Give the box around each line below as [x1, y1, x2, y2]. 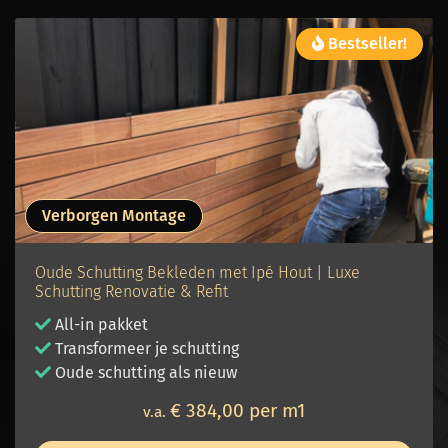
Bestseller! [324, 34, 407, 54]
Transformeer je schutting [51, 339, 239, 359]
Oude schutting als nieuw [51, 363, 237, 383]
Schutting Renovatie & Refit [35, 282, 228, 302]
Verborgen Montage [42, 206, 186, 226]
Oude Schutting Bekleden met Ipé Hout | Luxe [35, 263, 360, 283]
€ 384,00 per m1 [170, 399, 305, 423]
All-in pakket [55, 315, 148, 335]
